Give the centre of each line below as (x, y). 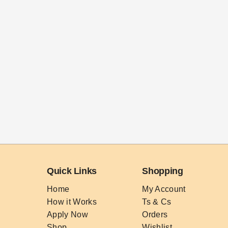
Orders (155, 215)
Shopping (163, 171)
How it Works (72, 202)
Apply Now (67, 215)
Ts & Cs (157, 202)
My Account (164, 189)
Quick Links (72, 171)
